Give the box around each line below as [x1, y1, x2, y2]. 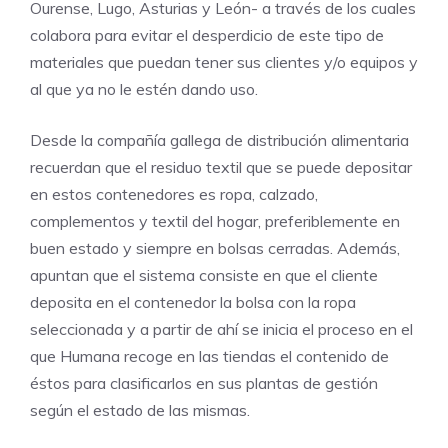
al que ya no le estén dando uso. [30, 79, 258, 100]
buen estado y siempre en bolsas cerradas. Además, [30, 238, 400, 259]
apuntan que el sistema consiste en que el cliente [30, 265, 378, 286]
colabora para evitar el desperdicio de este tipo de [30, 25, 384, 46]
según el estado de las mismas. [30, 400, 250, 421]
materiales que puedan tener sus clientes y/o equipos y [30, 52, 418, 73]
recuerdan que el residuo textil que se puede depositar [30, 157, 412, 178]
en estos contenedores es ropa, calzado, [30, 184, 318, 205]
